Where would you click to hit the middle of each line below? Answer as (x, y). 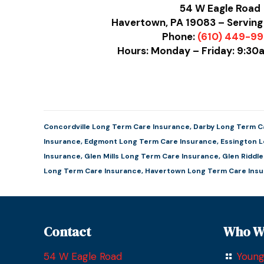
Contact (67, 232)
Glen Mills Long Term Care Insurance (152, 156)
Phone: (180, 36)
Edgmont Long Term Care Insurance (151, 141)
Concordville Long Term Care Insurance (117, 127)
